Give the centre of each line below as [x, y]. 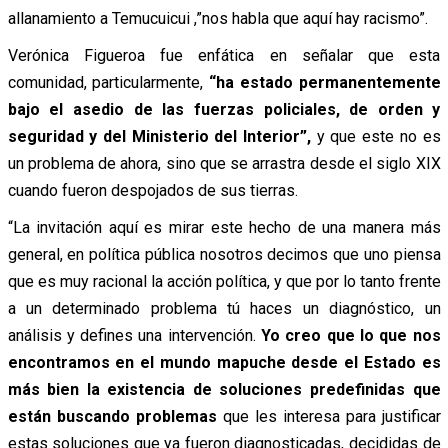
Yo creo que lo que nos [351, 335]
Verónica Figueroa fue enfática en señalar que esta [224, 55]
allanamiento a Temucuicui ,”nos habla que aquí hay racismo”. [217, 18]
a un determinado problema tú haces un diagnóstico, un [224, 308]
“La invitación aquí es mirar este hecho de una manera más [224, 227]
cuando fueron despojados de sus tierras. [152, 190]
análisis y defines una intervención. [134, 335]
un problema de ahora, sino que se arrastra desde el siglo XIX [224, 163]
